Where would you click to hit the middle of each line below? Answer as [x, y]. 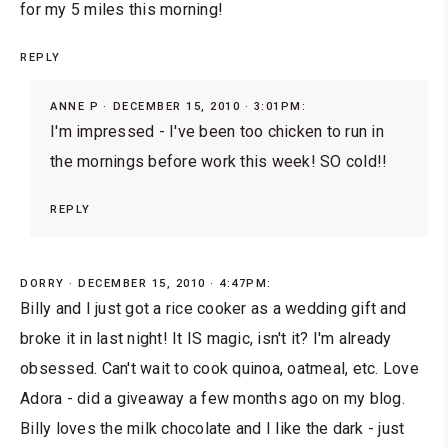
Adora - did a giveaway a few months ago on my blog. [212, 399]
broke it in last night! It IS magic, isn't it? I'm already [206, 339]
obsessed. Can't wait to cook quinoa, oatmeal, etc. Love [219, 369]
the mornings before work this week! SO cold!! [219, 162]
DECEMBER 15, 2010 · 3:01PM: [209, 107]
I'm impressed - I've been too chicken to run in [217, 132]
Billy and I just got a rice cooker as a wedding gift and [213, 309]
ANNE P [74, 107]
